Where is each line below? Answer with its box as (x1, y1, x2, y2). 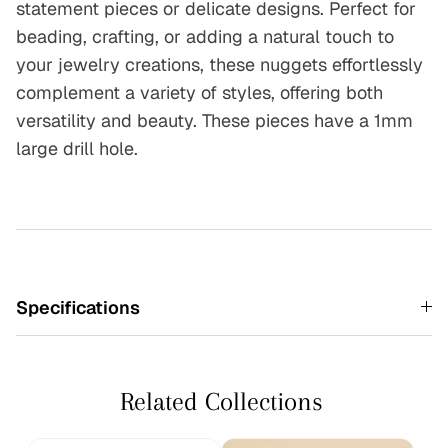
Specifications (16, 295, 140, 319)
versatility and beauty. (16, 108, 202, 132)
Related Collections (119, 386, 323, 416)
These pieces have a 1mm (202, 108, 413, 132)
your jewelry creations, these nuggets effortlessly (16, 52, 423, 76)
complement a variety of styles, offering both (16, 80, 383, 104)
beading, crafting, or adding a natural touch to (16, 24, 394, 48)
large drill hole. (16, 136, 138, 160)
